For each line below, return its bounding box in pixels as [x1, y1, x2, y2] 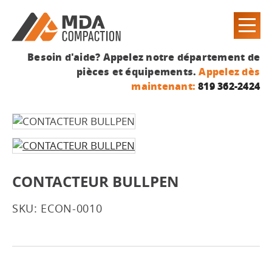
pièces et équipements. [76, 64, 199, 78]
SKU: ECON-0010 [12, 201, 103, 216]
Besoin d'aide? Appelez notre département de [27, 50, 260, 64]
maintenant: [131, 79, 195, 93]
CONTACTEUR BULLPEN [12, 171, 179, 192]
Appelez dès [199, 64, 260, 78]
